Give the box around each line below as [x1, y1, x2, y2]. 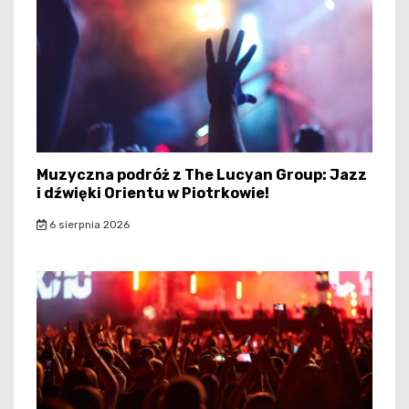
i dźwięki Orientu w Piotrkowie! [37, 184, 269, 203]
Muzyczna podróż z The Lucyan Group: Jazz [37, 166, 367, 184]
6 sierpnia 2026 [46, 218, 130, 232]
